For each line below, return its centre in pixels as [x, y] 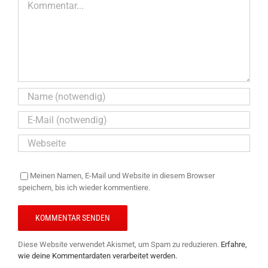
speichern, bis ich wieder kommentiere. [84, 187]
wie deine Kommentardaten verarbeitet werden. [98, 255]
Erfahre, [234, 244]
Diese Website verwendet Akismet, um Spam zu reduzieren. [119, 244]
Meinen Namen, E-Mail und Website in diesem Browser [122, 175]
